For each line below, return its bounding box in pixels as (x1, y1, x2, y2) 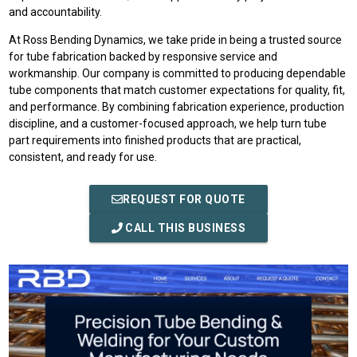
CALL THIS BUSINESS (122, 222, 246, 234)
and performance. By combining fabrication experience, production (9, 100, 345, 113)
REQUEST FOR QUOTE (123, 193, 245, 206)
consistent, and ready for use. (9, 151, 158, 163)
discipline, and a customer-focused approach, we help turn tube (9, 117, 328, 130)
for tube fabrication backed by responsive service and (9, 50, 278, 63)
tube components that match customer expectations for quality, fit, (9, 84, 346, 96)
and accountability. (9, 6, 103, 18)
